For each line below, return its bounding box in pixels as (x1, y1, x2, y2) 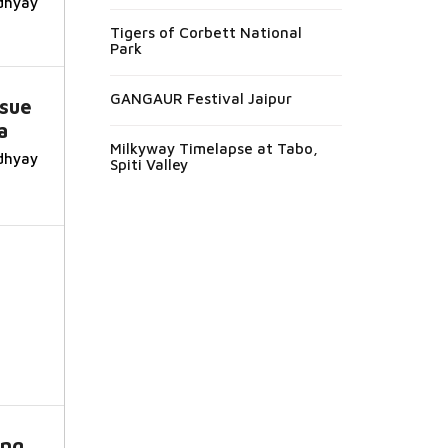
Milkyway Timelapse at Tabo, (109, 140, 318, 157)
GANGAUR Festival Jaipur (109, 90, 292, 107)
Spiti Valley (109, 156, 188, 173)
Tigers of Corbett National (109, 24, 302, 41)
